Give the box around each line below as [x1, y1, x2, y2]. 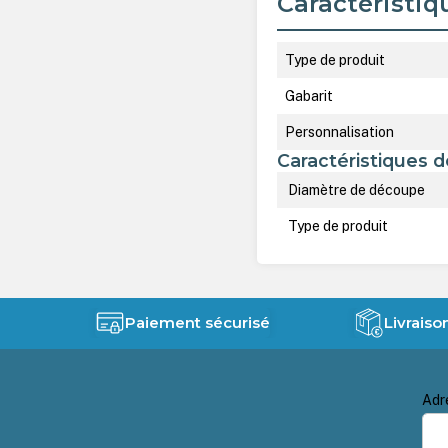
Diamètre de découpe [285, 181, 426, 198]
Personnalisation [285, 123, 395, 140]
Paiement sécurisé [125, 314, 271, 333]
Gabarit [285, 87, 334, 104]
